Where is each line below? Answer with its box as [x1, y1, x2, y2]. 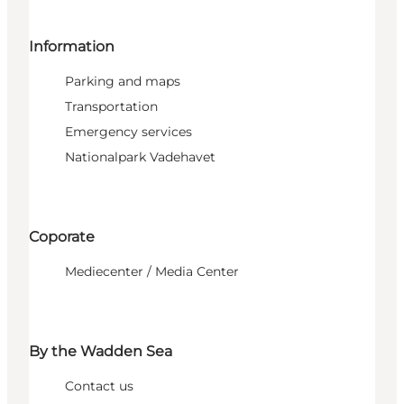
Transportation [65, 97, 158, 115]
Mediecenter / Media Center [65, 263, 239, 280]
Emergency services [65, 123, 192, 140]
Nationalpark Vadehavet [65, 148, 216, 165]
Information [29, 37, 115, 55]
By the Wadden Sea [29, 343, 172, 361]
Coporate [29, 228, 95, 246]
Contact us [65, 378, 133, 395]
